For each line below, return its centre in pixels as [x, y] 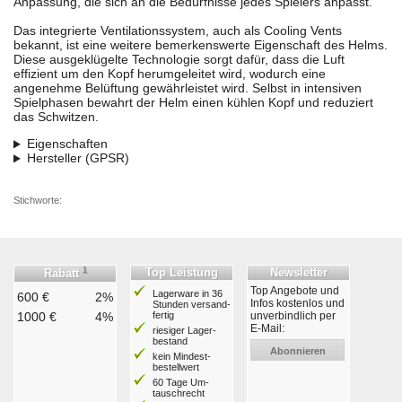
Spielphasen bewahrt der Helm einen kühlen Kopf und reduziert [193, 103]
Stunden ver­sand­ [192, 305]
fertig [163, 315]
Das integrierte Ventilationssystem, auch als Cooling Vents [178, 31]
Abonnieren [297, 351]
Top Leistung [182, 273]
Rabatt [63, 274]
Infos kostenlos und [297, 304]
